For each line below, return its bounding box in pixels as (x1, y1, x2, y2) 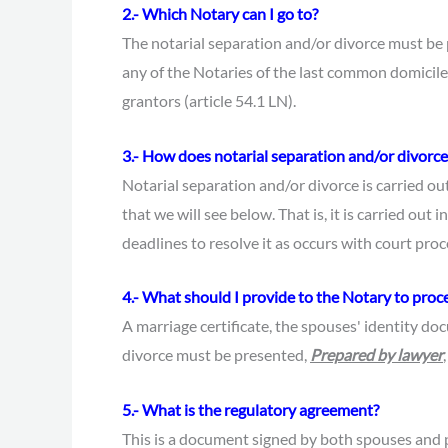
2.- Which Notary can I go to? (122, 4, 318, 24)
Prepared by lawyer (310, 345, 443, 365)
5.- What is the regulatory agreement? (122, 399, 379, 419)
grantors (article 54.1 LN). (122, 91, 296, 111)
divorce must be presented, (122, 345, 310, 365)
